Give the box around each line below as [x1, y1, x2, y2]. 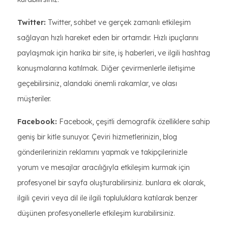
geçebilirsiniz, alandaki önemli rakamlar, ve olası [17, 79, 177, 88]
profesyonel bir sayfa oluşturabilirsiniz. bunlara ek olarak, [17, 178, 205, 187]
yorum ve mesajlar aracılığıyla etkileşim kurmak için [17, 163, 190, 172]
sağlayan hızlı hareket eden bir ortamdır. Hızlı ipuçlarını [17, 33, 198, 42]
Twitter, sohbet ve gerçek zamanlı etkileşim [46, 18, 191, 27]
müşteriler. [17, 94, 51, 103]
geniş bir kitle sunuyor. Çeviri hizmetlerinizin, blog [17, 132, 177, 141]
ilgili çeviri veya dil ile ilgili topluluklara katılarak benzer [17, 193, 197, 203]
